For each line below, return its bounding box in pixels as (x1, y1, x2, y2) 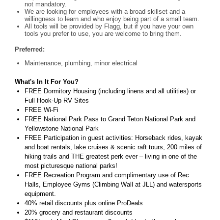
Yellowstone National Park (25, 124, 101, 132)
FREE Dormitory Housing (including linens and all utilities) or (25, 87, 196, 95)
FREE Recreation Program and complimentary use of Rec (25, 171, 189, 179)
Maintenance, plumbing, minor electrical (25, 59, 137, 67)
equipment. (25, 190, 58, 197)
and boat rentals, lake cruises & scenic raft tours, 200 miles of (25, 143, 202, 151)
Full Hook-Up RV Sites (25, 96, 91, 104)
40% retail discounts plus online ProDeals (25, 199, 145, 207)
